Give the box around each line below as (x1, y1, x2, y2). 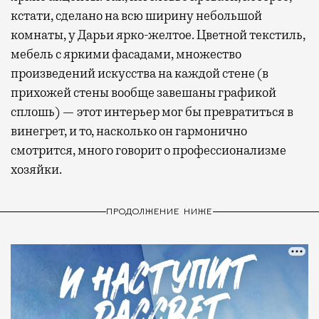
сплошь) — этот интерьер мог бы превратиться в (11, 104, 293, 120)
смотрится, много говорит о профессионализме (11, 142, 286, 159)
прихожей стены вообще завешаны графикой (11, 85, 276, 101)
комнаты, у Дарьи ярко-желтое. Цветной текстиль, (11, 27, 305, 43)
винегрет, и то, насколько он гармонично (11, 123, 247, 140)
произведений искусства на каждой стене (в (11, 66, 268, 82)
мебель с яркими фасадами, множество (11, 46, 241, 63)
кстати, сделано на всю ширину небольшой (11, 8, 262, 24)
